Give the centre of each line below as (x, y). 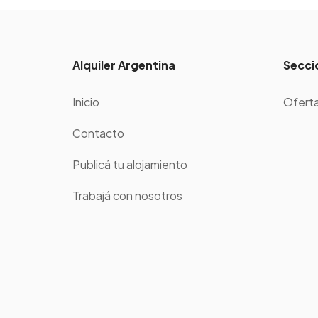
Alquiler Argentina (124, 65)
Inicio (86, 102)
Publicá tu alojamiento (130, 164)
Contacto (98, 133)
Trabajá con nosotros (127, 196)
